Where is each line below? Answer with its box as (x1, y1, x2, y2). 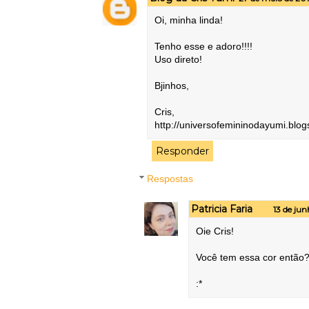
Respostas (147, 173, 194, 185)
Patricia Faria (191, 202, 252, 215)
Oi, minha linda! (154, 14, 223, 26)
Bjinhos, (154, 80, 189, 92)
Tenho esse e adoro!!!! (154, 41, 252, 52)
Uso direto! (154, 54, 202, 66)
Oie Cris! (196, 225, 234, 237)
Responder (156, 145, 209, 158)
